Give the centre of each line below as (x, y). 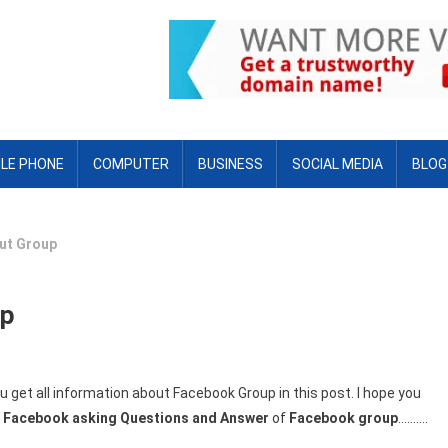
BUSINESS (230, 164)
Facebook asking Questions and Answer (136, 418)
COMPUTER (131, 164)
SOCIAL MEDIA (337, 164)
